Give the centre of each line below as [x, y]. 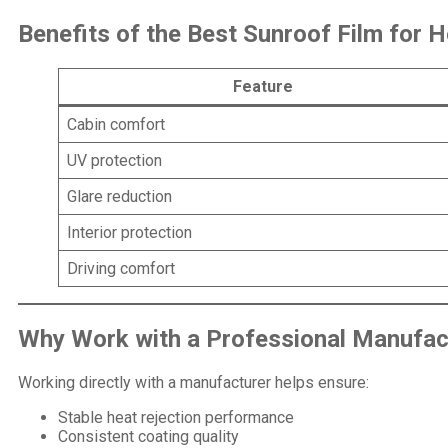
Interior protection [129, 232]
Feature [263, 86]
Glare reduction [119, 196]
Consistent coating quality [148, 436]
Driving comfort [121, 268]
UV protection [114, 160]
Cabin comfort [116, 124]
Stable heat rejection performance [176, 417]
